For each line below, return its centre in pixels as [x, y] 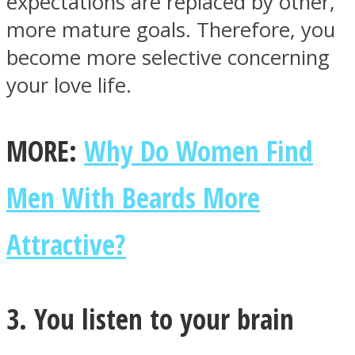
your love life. [69, 86]
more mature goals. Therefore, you [171, 30]
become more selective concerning [168, 58]
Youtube [87, 295]
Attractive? [66, 244]
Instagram [97, 115]
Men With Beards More [133, 197]
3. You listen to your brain [150, 318]
